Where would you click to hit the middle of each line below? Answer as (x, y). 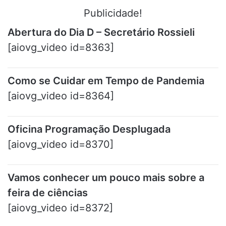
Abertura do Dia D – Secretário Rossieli (101, 32)
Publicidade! (113, 13)
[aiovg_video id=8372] (60, 208)
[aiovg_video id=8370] (61, 144)
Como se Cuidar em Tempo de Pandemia (107, 81)
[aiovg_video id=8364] (61, 96)
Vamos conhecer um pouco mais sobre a (106, 178)
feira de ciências (48, 193)
